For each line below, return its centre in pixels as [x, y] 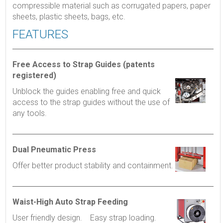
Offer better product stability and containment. [93, 166]
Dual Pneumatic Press [54, 150]
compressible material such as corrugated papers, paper [111, 6]
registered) [34, 76]
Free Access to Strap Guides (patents [83, 65]
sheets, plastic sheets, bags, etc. [69, 17]
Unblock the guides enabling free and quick [86, 92]
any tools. [29, 113]
